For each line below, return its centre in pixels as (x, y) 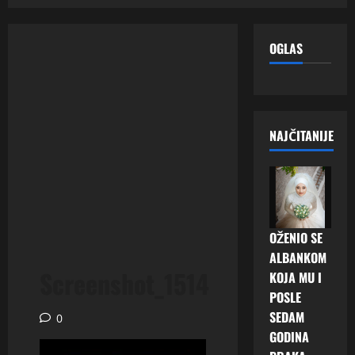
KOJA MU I (296, 277)
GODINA (289, 337)
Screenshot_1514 (124, 283)
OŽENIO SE (296, 238)
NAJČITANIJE (301, 135)
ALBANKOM (298, 258)
